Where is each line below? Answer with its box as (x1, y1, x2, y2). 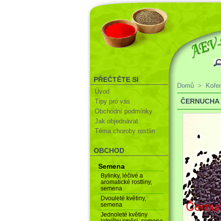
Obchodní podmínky (95, 107, 153, 115)
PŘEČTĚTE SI (94, 75, 139, 83)
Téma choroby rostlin (95, 127, 155, 135)
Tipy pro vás (95, 97, 131, 105)
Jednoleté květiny (100, 211, 147, 218)
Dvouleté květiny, (100, 194, 146, 202)
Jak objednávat (95, 117, 139, 125)
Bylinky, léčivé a (100, 172, 143, 179)
